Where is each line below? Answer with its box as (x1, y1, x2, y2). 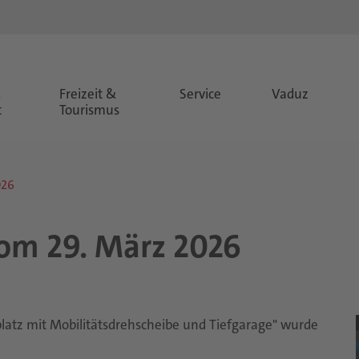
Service (179, 85, 222, 103)
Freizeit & (59, 85, 118, 103)
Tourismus (59, 101, 120, 119)
